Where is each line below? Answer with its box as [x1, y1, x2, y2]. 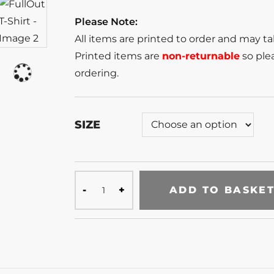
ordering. [75, 67, 119, 79]
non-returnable [162, 50, 240, 62]
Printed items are [75, 50, 162, 62]
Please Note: [75, 15, 138, 28]
